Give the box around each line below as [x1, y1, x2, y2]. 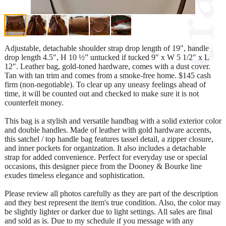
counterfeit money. [5, 98, 64, 107]
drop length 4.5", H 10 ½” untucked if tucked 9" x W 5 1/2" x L [5, 52, 209, 62]
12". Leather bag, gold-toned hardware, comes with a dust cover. [5, 62, 210, 71]
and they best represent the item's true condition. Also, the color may [5, 198, 221, 207]
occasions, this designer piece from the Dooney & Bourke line [5, 161, 202, 171]
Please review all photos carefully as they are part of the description [5, 189, 218, 198]
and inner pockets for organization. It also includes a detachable [5, 143, 206, 152]
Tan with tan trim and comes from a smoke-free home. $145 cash [5, 71, 211, 80]
